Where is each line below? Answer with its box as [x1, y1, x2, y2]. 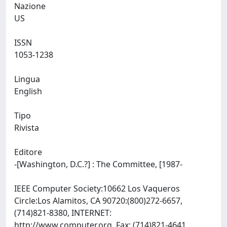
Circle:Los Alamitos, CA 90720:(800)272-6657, [14, 195, 182, 206]
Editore [14, 146, 42, 158]
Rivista [14, 122, 39, 133]
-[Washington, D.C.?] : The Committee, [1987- [14, 159, 184, 170]
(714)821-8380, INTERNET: [14, 207, 111, 218]
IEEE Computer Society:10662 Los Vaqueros [14, 183, 180, 194]
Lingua [14, 73, 40, 85]
